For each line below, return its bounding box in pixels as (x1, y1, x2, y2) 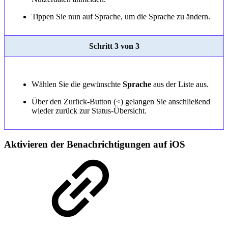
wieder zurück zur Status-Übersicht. (31, 106, 147, 115)
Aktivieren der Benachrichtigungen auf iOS (4, 139, 185, 150)
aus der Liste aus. (151, 79, 209, 89)
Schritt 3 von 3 (89, 41, 139, 50)
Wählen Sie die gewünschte (31, 79, 123, 89)
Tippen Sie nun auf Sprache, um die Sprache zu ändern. (31, 12, 210, 21)
